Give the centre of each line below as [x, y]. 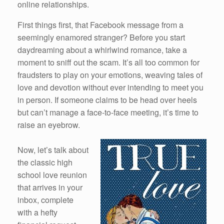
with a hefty [37, 212]
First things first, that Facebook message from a [100, 24]
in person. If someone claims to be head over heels [107, 99]
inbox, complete [45, 199]
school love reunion [52, 174]
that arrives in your [50, 187]
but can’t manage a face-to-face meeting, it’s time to [108, 112]
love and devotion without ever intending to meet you [110, 87]
